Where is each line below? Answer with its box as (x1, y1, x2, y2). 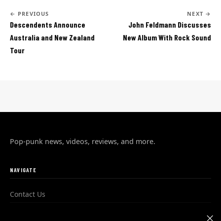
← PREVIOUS (10, 9, 49, 17)
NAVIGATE (10, 166, 37, 173)
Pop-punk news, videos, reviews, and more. (10, 136, 155, 146)
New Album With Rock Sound (123, 32, 211, 42)
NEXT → (187, 9, 211, 17)
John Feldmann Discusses (128, 19, 211, 29)
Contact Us (10, 189, 45, 199)
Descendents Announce (10, 19, 85, 29)
